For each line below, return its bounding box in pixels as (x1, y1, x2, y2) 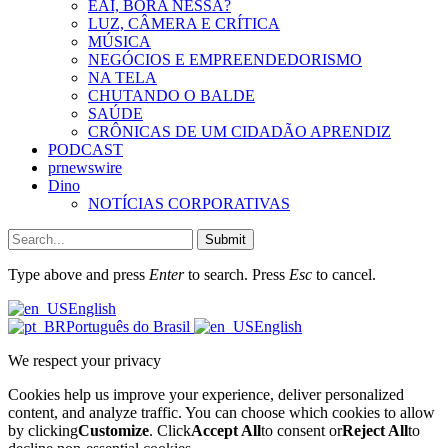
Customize (78, 421, 149, 439)
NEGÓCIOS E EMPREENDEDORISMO (88, 50, 362, 68)
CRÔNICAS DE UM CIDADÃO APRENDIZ (88, 122, 391, 140)
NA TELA (88, 68, 157, 86)
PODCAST (48, 140, 123, 158)
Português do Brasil (66, 317, 194, 335)
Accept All (191, 421, 261, 439)
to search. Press (184, 265, 289, 283)
